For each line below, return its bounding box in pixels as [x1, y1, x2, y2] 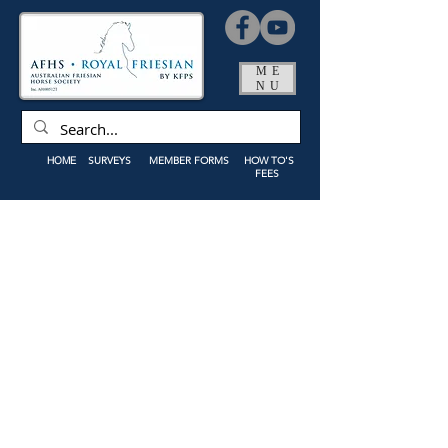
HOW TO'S [244, 153, 294, 167]
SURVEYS [88, 153, 134, 167]
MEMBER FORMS [149, 153, 232, 167]
